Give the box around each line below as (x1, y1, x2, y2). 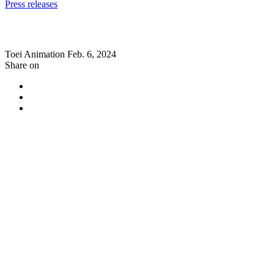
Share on (5, 60, 39, 71)
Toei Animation (5, 49, 65, 60)
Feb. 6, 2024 (67, 49, 116, 60)
